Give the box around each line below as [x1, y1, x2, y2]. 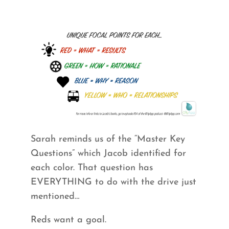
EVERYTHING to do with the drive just [30, 177, 196, 187]
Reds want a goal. [30, 215, 106, 225]
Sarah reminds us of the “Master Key [30, 134, 185, 144]
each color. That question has [30, 163, 153, 173]
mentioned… [30, 191, 80, 201]
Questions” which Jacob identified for [30, 148, 186, 158]
